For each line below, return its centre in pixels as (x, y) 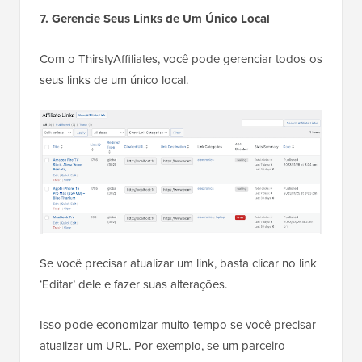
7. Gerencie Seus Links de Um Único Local (155, 19)
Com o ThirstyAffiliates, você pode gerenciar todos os (181, 59)
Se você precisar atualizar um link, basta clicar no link (178, 264)
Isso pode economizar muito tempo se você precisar (178, 325)
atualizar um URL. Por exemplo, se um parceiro (162, 346)
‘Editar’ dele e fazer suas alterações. (133, 285)
